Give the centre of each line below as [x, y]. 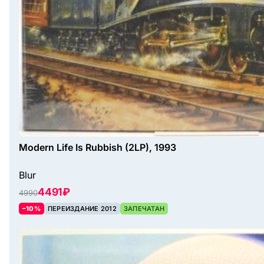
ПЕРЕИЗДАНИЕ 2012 [82, 209]
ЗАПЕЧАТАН [144, 209]
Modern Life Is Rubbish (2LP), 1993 [98, 148]
